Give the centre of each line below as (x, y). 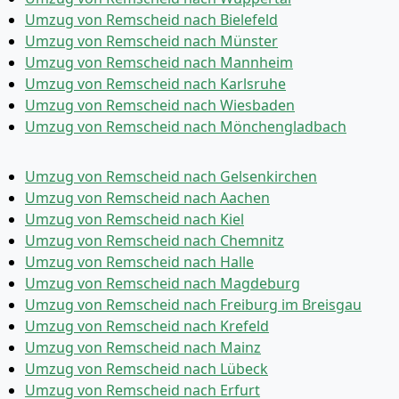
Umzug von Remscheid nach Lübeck (147, 369)
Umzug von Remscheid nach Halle (139, 262)
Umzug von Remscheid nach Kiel (134, 219)
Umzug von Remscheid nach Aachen (147, 198)
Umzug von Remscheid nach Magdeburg (163, 283)
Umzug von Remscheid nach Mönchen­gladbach (186, 126)
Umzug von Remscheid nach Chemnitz (155, 240)
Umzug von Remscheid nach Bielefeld (151, 20)
